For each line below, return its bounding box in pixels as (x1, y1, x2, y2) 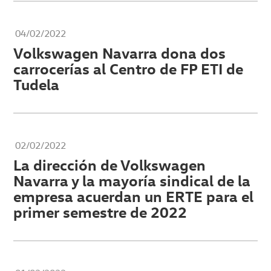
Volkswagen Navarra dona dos (13, 44, 226, 62)
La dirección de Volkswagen (13, 155, 206, 174)
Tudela (13, 75, 60, 94)
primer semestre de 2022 (13, 203, 188, 221)
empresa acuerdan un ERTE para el (13, 187, 254, 206)
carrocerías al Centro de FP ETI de (13, 59, 244, 78)
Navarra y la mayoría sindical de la (13, 171, 251, 190)
